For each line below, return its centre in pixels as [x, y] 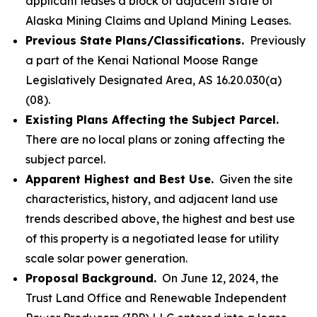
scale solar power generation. [106, 258]
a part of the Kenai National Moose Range [142, 60]
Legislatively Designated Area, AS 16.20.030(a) [154, 80]
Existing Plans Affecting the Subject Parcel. [152, 120]
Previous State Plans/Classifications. [135, 40]
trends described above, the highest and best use [160, 219]
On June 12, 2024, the [218, 278]
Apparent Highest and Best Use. [120, 179]
